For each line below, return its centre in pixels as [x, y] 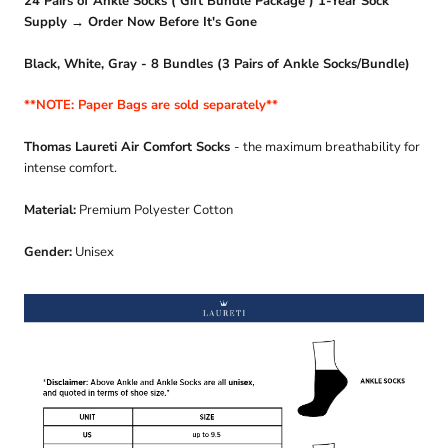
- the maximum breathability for [327, 147]
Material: [50, 210]
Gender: [48, 251]
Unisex [93, 251]
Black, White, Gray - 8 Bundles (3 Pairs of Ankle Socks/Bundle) [217, 63]
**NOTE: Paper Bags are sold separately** [151, 105]
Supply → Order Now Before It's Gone [140, 21]
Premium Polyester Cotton [154, 210]
